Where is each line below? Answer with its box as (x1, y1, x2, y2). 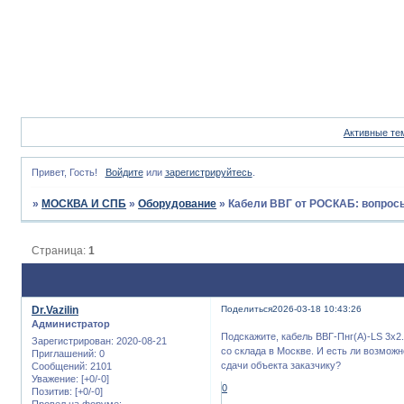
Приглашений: (32, 347, 96, 359)
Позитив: (32, 385, 72, 397)
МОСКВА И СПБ (41, 197, 127, 211)
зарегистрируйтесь (164, 167, 252, 179)
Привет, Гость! (32, 167, 97, 179)
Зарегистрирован (32, 335, 111, 346)
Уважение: (32, 372, 78, 384)
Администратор (32, 318, 110, 330)
